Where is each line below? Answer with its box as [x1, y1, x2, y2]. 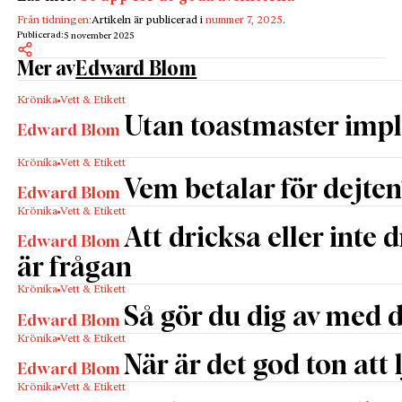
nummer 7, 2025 [205, 15, 284, 27]
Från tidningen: [17, 15, 92, 27]
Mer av [17, 58, 76, 81]
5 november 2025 [64, 31, 135, 42]
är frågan [17, 255, 133, 284]
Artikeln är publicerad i [92, 15, 206, 27]
